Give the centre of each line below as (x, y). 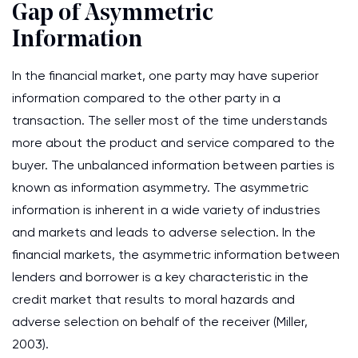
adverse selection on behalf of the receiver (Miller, (160, 322)
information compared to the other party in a (146, 98)
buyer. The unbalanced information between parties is (173, 165)
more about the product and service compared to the (173, 143)
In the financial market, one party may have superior (165, 76)
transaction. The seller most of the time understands (170, 120)
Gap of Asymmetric (113, 14)
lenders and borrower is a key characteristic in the (160, 277)
